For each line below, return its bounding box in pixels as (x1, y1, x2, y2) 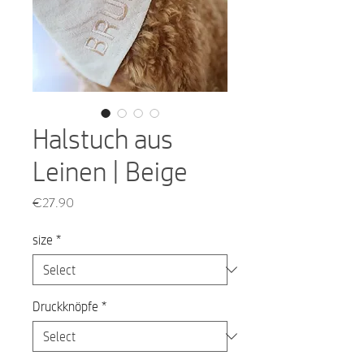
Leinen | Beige (32, 156, 188, 186)
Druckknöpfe (32, 298, 98, 314)
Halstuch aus (32, 123, 173, 154)
